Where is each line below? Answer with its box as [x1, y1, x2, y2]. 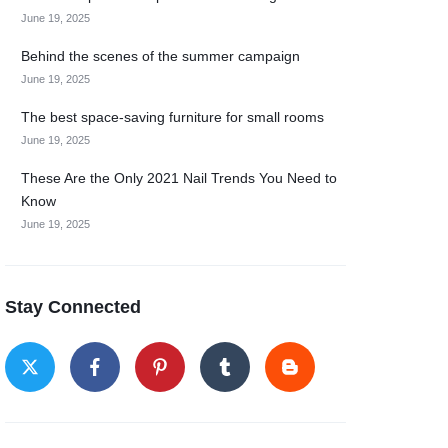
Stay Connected [5, 297, 142, 317]
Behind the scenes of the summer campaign [21, 48, 301, 64]
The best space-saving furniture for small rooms [21, 109, 325, 125]
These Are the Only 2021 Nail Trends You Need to [21, 170, 338, 186]
